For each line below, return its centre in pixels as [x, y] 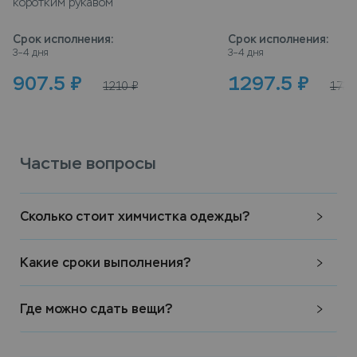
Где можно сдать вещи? [96, 309]
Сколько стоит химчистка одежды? [135, 216]
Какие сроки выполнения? [106, 263]
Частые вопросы [88, 163]
